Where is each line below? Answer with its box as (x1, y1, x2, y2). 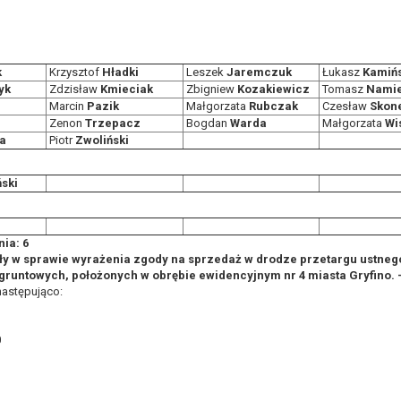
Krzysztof (47, 65, 102, 79)
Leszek (183, 65, 226, 79)
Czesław (320, 99, 370, 113)
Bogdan (183, 116, 230, 130)
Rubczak (249, 99, 298, 113)
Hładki (102, 65, 139, 79)
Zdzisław (47, 82, 100, 96)
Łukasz (320, 65, 363, 79)
